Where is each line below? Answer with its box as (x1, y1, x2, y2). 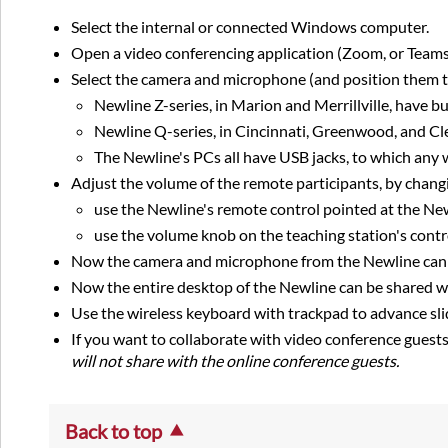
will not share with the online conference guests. (71, 351, 400, 371)
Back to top (65, 419, 162, 444)
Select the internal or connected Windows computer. (71, 17, 430, 37)
